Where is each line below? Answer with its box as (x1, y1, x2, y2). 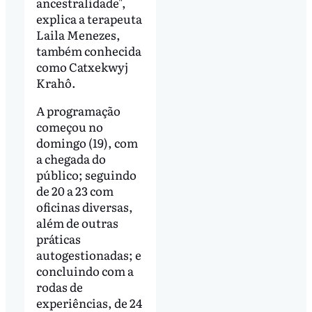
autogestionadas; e (36, 245, 141, 263)
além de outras (36, 213, 118, 231)
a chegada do (36, 149, 106, 167)
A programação (36, 101, 120, 119)
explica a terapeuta (36, 9, 142, 27)
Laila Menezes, (36, 25, 120, 43)
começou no (36, 117, 103, 135)
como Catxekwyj (36, 57, 128, 75)
